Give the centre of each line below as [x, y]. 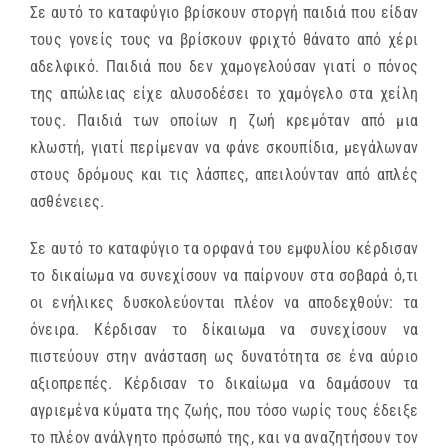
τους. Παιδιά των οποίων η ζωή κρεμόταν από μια [224, 121]
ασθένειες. [67, 202]
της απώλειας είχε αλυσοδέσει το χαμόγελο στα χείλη [224, 94]
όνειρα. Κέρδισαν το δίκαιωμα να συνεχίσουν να [224, 330]
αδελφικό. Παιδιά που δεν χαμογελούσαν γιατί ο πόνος [224, 67]
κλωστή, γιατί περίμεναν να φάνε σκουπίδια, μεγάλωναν [224, 148]
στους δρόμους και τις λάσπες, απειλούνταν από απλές [224, 175]
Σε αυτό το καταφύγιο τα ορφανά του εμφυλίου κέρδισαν [224, 249]
